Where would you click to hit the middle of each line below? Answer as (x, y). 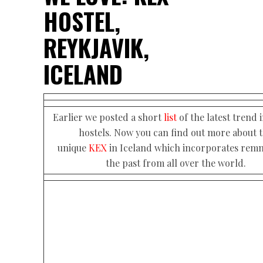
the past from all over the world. (176, 163)
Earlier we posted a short (107, 117)
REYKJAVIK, (96, 48)
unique (73, 148)
